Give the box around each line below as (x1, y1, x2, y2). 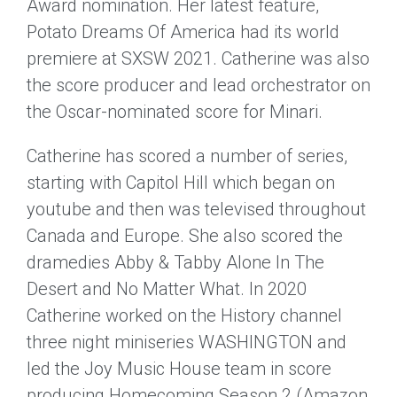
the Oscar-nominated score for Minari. (27, 101, 323, 122)
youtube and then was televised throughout (27, 198, 366, 220)
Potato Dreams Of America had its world (27, 21, 339, 43)
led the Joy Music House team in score (27, 358, 331, 379)
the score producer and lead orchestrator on (27, 74, 370, 96)
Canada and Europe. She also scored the (27, 225, 343, 246)
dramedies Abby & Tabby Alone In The (27, 252, 324, 273)
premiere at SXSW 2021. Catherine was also (27, 48, 370, 69)
